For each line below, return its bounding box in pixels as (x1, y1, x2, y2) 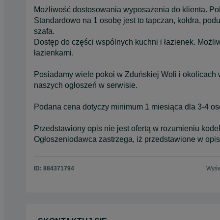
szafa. (34, 27, 55, 35)
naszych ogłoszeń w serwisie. (34, 81, 137, 89)
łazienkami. (34, 48, 74, 57)
